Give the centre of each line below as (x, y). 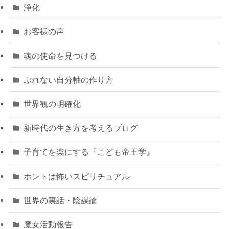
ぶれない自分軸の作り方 (69, 79)
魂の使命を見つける (61, 55)
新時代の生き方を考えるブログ (81, 128)
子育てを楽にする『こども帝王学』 (89, 152)
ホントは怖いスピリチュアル (77, 176)
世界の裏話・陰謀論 (61, 200)
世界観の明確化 (52, 104)
